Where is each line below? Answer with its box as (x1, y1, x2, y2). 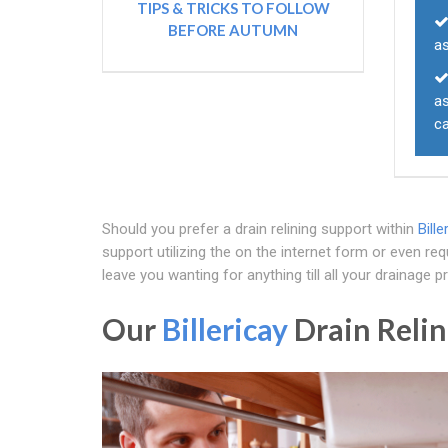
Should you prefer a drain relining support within (102, 220, 418, 238)
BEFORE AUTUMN (168, 21, 299, 40)
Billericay (162, 311, 288, 347)
